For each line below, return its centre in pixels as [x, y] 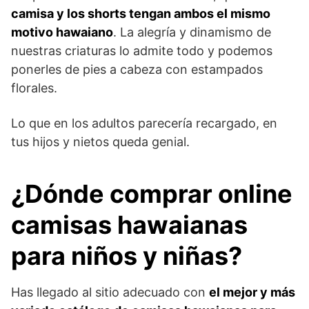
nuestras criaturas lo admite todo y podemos [142, 51]
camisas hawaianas [129, 225]
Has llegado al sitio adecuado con [110, 292]
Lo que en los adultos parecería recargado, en [144, 123]
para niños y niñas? [127, 256]
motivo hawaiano [62, 32]
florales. [34, 88]
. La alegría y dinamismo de [192, 32]
